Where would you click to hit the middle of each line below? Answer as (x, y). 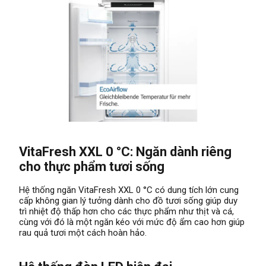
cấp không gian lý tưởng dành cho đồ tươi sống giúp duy (128, 200)
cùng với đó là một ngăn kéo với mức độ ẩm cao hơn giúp (132, 222)
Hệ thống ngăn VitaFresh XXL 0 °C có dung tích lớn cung (129, 190)
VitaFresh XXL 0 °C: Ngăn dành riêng (125, 151)
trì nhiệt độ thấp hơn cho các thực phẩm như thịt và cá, (126, 211)
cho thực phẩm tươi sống (92, 166)
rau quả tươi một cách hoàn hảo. (83, 232)
